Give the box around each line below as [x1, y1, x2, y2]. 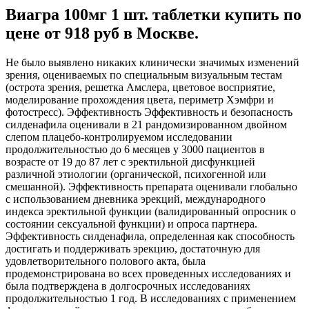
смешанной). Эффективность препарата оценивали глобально [6, 180, 297, 192]
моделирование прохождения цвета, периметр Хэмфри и [6, 93, 274, 106]
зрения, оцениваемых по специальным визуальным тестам [6, 68, 282, 81]
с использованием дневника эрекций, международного [6, 192, 266, 205]
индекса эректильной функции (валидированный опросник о [6, 205, 296, 217]
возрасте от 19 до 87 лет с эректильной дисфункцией [6, 155, 255, 168]
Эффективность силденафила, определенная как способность [6, 230, 295, 242]
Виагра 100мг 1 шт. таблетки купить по [6, 5, 301, 23]
